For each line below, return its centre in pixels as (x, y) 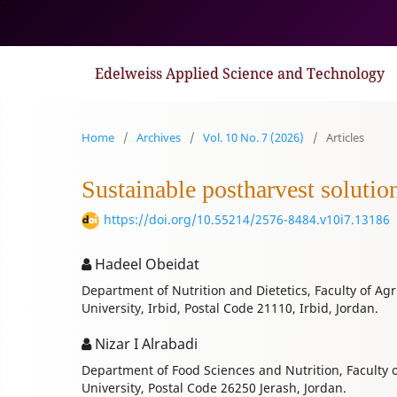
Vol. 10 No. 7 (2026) (253, 138)
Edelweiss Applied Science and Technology (240, 73)
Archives (159, 138)
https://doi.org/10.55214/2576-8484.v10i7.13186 (247, 220)
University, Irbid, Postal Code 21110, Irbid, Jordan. (230, 308)
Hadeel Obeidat (145, 265)
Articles (345, 138)
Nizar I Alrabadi (144, 344)
